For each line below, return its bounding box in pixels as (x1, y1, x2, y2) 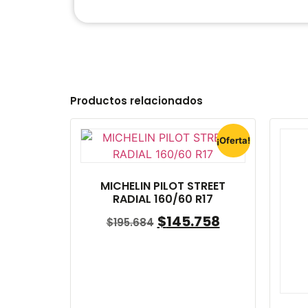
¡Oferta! (216, 135, 250, 146)
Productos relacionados (70, 93, 203, 108)
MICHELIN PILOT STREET (100, 177, 225, 194)
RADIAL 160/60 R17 (113, 190, 213, 207)
